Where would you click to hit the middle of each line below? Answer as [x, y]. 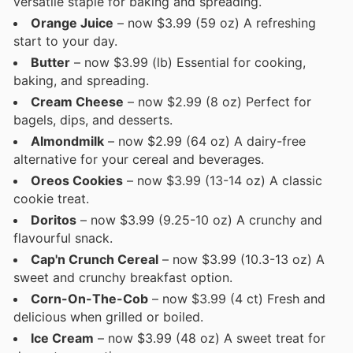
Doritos [54, 220]
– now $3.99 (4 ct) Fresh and [237, 299]
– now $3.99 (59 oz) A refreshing [215, 23]
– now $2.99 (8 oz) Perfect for [217, 102]
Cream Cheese [77, 102]
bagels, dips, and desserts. [93, 120]
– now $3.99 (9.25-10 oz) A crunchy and [199, 220]
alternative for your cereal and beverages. [139, 160]
